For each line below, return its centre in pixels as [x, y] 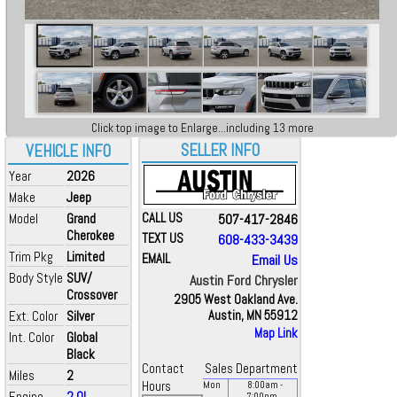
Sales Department [251, 369]
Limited [86, 257]
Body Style [36, 278]
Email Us [275, 260]
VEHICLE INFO [68, 152]
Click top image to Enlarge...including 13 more [202, 128]
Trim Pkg [31, 257]
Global [82, 337]
